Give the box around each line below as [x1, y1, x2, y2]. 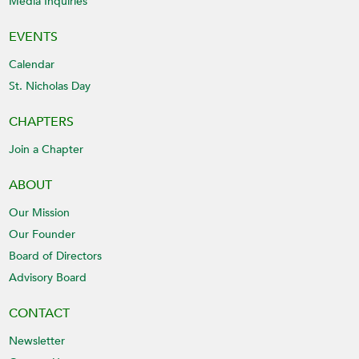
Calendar [9, 56, 55, 72]
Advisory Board [9, 269, 87, 285]
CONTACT [9, 304, 71, 322]
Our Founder [9, 226, 76, 242]
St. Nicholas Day [9, 78, 91, 94]
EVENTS [9, 27, 58, 46]
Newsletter [9, 333, 66, 349]
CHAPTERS [9, 112, 75, 131]
